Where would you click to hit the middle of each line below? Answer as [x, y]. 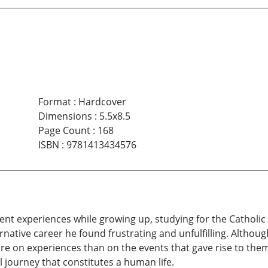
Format [54, 102]
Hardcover [102, 102]
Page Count [64, 131]
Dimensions [65, 116]
